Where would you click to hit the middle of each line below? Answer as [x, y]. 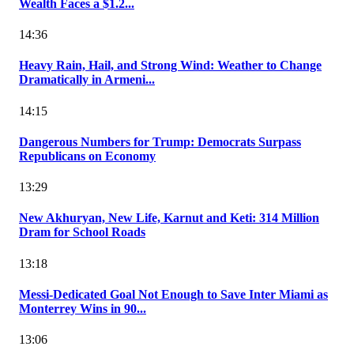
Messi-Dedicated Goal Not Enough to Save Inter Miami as [173, 294]
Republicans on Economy [87, 156]
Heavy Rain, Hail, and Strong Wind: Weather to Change [170, 66]
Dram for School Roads [82, 232]
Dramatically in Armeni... [87, 80]
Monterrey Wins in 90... [83, 308]
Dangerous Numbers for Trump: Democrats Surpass [160, 141]
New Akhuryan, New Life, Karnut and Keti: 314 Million [169, 218]
